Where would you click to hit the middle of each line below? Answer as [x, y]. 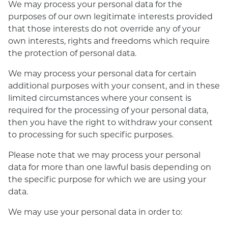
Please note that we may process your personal [104, 154]
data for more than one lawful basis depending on [110, 167]
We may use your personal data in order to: [95, 211]
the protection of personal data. [72, 53]
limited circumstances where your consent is [100, 97]
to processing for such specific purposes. [91, 134]
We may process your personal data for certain [102, 73]
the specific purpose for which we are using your [107, 179]
